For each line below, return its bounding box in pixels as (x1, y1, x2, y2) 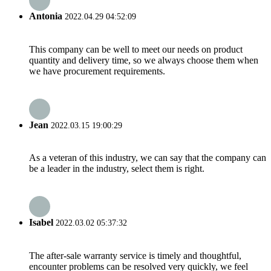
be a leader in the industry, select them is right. (29, 163, 204, 174)
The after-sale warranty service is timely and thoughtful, (29, 250, 241, 261)
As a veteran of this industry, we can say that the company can (29, 152, 266, 163)
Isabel (29, 217, 53, 228)
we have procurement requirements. (29, 65, 165, 76)
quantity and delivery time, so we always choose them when (29, 54, 258, 65)
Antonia (29, 11, 62, 22)
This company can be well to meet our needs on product (29, 44, 243, 54)
